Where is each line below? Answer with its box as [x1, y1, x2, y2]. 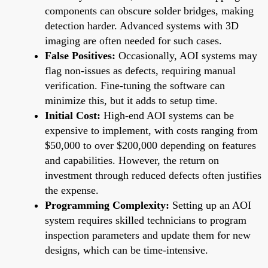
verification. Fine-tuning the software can [45, 79, 225, 92]
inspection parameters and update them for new [45, 229, 251, 241]
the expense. [45, 184, 99, 196]
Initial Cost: [45, 109, 100, 121]
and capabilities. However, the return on [45, 154, 219, 166]
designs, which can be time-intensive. [45, 243, 208, 256]
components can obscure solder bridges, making [45, 4, 254, 17]
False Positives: [45, 49, 115, 62]
